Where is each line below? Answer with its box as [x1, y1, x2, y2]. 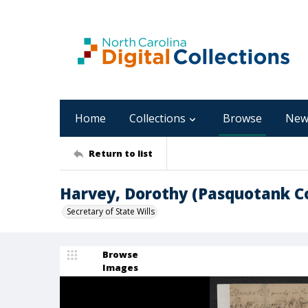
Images [102, 261, 138, 274]
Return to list [89, 146, 153, 159]
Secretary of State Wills [67, 206, 155, 217]
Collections [129, 111, 186, 126]
